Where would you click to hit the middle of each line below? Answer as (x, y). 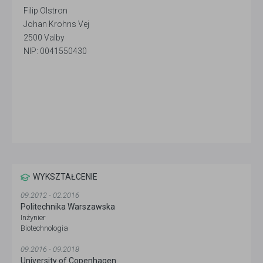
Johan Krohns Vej (56, 24)
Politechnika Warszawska (68, 207)
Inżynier (33, 218)
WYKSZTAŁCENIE (65, 177)
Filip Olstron (45, 11)
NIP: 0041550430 (55, 51)
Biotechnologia (44, 228)
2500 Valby (44, 38)
